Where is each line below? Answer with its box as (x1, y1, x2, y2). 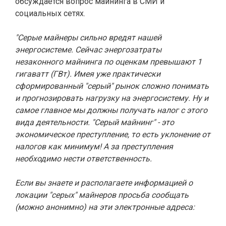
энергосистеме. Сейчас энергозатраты (15, 45, 161, 54)
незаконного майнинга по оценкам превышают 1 (15, 57, 202, 67)
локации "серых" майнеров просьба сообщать (15, 190, 189, 200)
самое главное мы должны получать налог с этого (15, 105, 207, 115)
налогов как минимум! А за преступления (15, 142, 173, 151)
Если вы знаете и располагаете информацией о (15, 178, 193, 188)
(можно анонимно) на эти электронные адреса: (15, 202, 195, 212)
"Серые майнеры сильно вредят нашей (15, 33, 161, 42)
